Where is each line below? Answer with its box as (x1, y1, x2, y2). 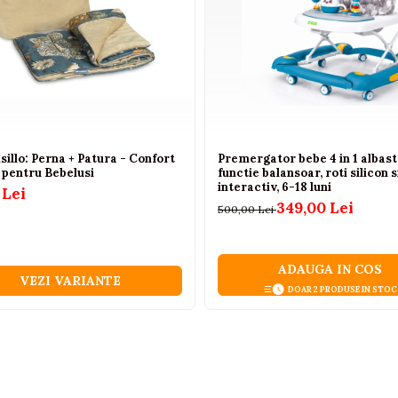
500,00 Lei (218, 203, 276, 216)
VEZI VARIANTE (19, 273, 121, 289)
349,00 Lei (276, 198, 354, 218)
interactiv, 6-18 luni (218, 179, 331, 195)
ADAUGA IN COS (278, 261, 382, 277)
